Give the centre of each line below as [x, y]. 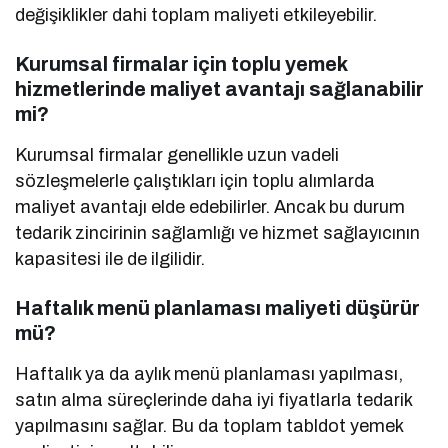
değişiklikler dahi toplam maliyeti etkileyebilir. [196, 14]
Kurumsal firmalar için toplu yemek [181, 63]
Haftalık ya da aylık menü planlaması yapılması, [209, 373]
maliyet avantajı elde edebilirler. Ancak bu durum [210, 206]
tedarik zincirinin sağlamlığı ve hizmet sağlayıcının [218, 232]
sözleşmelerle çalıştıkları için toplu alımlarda [195, 180]
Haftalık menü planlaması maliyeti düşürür [217, 307]
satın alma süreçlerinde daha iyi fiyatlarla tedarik [214, 399]
